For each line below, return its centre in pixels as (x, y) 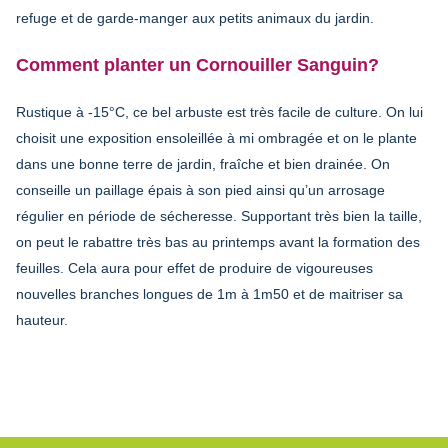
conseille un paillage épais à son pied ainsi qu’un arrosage (200, 189)
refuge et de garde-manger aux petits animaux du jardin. (195, 17)
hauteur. (42, 319)
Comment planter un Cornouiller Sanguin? (197, 64)
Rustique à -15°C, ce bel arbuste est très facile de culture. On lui (219, 111)
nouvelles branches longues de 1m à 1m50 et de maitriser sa (209, 293)
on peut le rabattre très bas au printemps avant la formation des (218, 241)
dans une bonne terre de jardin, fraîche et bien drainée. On (203, 163)
